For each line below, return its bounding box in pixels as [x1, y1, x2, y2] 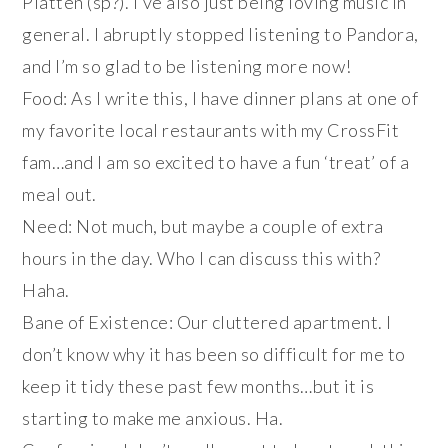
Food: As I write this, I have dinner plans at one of [22, 86, 419, 109]
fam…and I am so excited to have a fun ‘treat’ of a [22, 150, 410, 173]
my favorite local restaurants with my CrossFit [22, 118, 400, 141]
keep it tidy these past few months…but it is [22, 374, 375, 397]
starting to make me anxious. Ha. [22, 406, 284, 429]
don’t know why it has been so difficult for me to [22, 342, 406, 365]
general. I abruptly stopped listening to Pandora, [22, 22, 419, 45]
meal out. [22, 182, 97, 205]
